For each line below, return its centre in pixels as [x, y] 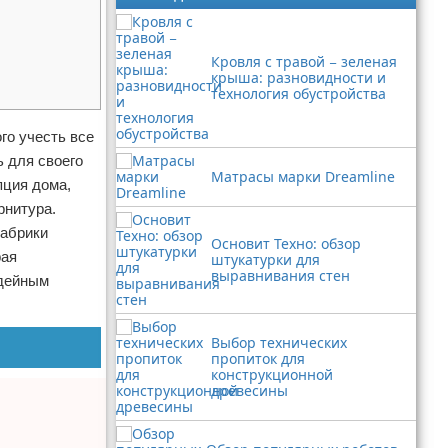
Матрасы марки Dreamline [303, 176]
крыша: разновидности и [298, 77]
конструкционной [272, 374]
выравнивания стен [280, 275]
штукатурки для [265, 259]
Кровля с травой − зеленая [304, 61]
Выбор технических [279, 342]
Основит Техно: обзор [286, 243]
